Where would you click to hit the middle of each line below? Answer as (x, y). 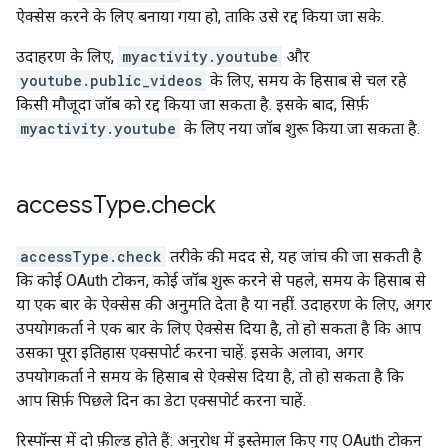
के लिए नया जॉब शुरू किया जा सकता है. (300, 128)
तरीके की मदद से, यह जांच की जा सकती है (294, 256)
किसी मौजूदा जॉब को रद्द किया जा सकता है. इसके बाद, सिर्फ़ (192, 104)
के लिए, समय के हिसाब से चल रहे (306, 80)
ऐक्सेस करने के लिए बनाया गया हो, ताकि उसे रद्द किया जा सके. (200, 16)
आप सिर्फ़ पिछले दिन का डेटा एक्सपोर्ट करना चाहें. (161, 400)
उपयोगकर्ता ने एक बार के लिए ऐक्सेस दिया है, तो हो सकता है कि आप (218, 328)
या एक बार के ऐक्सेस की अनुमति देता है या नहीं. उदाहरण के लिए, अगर (224, 304)
